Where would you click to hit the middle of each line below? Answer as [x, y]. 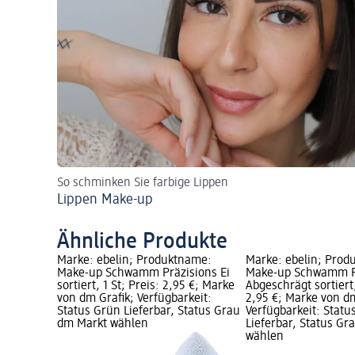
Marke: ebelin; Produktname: [134, 261]
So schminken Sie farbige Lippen [143, 183]
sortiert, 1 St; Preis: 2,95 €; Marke [146, 286]
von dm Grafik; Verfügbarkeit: [134, 299]
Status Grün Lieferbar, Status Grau [149, 312]
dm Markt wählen [103, 324]
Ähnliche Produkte [142, 242]
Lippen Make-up [105, 200]
